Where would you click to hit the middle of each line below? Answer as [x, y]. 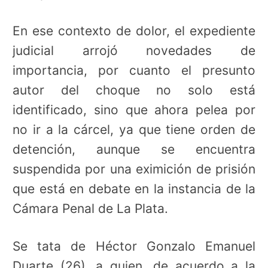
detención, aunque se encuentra [134, 150]
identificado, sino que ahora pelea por [134, 110]
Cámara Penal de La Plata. [90, 209]
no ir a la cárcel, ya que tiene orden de [134, 130]
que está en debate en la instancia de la [134, 189]
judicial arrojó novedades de [134, 51]
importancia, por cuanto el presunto [134, 71]
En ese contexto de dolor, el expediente [134, 31]
